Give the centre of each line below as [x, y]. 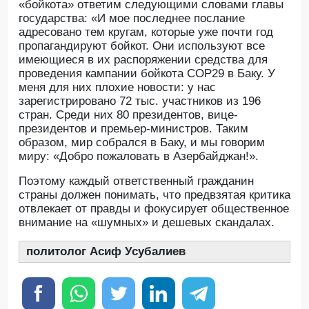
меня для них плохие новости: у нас [117, 87]
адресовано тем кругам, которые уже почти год [146, 32]
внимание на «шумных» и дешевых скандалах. [147, 222]
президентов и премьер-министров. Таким [133, 129]
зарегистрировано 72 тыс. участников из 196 [140, 101]
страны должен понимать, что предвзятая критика [154, 195]
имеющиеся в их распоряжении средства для [143, 60]
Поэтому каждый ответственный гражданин [136, 181]
